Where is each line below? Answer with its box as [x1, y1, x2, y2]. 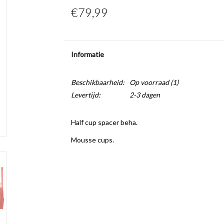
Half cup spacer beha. [70, 118, 137, 126]
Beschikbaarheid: [70, 78, 124, 86]
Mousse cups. [70, 135, 114, 144]
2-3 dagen [129, 90, 160, 99]
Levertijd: [70, 90, 100, 99]
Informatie [70, 50, 104, 58]
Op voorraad [129, 78, 169, 86]
